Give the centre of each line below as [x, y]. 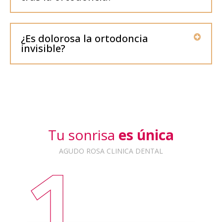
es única [146, 135]
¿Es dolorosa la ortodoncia [84, 38]
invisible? [43, 48]
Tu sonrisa [83, 135]
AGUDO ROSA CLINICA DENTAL [111, 151]
